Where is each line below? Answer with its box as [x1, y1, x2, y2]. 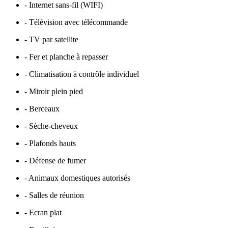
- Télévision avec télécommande [24, 17, 128, 26]
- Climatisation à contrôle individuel [24, 69, 139, 78]
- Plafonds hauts [24, 138, 76, 148]
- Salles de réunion [24, 190, 84, 199]
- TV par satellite [24, 35, 78, 44]
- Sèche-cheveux [24, 121, 78, 130]
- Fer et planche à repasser [24, 52, 108, 61]
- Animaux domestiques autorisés [24, 173, 130, 182]
